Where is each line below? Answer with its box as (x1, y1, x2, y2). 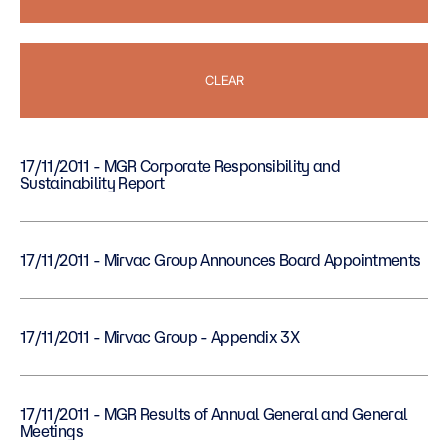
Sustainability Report (20, 174, 165, 192)
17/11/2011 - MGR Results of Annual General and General (20, 405, 93, 423)
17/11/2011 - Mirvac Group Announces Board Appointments (103, 251, 421, 269)
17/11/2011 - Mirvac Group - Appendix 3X (103, 328, 300, 346)
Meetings (20, 422, 83, 440)
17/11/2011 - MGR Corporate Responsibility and (20, 157, 93, 175)
